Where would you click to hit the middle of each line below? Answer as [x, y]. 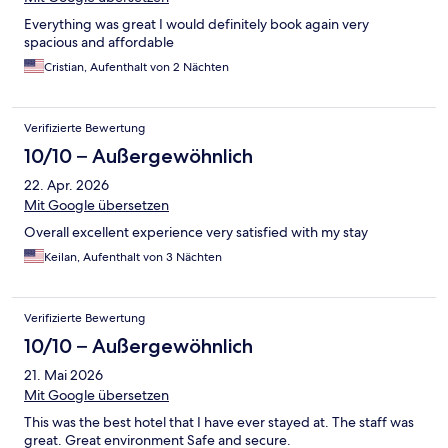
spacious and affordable [99, 42]
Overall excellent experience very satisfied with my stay [196, 232]
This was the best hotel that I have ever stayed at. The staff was [219, 422]
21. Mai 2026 [63, 375]
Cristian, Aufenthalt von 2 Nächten [136, 67]
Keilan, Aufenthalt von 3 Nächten [133, 257]
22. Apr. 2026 [66, 185]
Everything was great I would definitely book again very [196, 24]
